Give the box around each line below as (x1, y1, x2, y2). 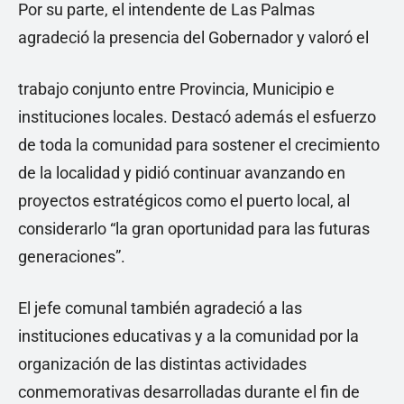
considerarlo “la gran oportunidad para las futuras (18, 219, 370, 238)
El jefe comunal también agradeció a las (18, 298, 302, 317)
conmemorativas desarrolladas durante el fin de (18, 382, 360, 401)
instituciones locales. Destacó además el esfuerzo (18, 107, 376, 126)
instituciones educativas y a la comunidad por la (18, 326, 359, 345)
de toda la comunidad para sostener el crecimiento (18, 135, 380, 154)
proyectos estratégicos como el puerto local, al (18, 191, 350, 210)
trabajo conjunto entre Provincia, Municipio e (18, 79, 335, 98)
